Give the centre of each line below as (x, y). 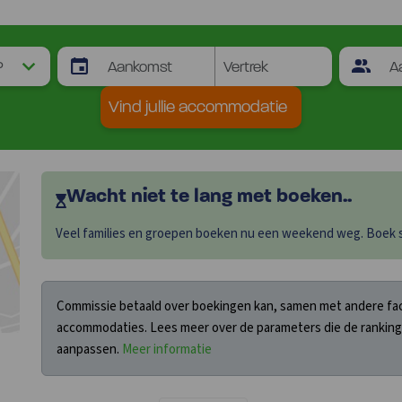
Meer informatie (167, 349)
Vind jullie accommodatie (198, 108)
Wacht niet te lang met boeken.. (209, 197)
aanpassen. (89, 349)
